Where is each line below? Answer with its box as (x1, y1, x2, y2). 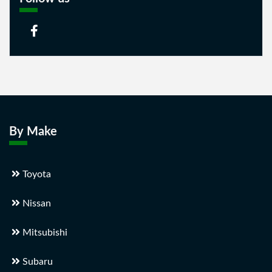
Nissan (20, 199, 51, 208)
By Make (9, 126, 57, 138)
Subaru (20, 257, 53, 267)
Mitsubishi (20, 228, 67, 237)
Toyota (20, 169, 51, 179)
